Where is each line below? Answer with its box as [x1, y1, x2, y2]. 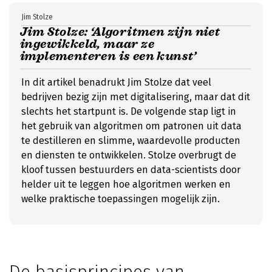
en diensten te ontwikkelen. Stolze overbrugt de [21, 149, 236, 161]
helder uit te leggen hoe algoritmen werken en [21, 178, 231, 190]
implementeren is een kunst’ [20, 49, 197, 64]
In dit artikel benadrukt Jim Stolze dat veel [21, 76, 211, 88]
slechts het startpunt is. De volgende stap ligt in [21, 106, 236, 117]
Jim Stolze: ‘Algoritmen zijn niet [20, 24, 220, 39]
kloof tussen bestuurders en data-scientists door [21, 164, 240, 175]
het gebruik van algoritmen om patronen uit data [21, 120, 242, 132]
